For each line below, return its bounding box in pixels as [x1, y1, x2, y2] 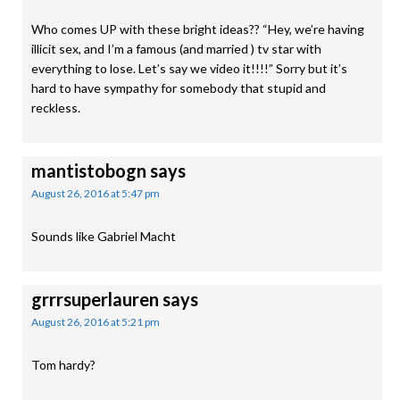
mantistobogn [31, 160, 146, 181]
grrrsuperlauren [31, 288, 159, 310]
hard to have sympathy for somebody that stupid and [31, 80, 326, 96]
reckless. [31, 100, 80, 115]
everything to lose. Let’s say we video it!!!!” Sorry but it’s [31, 61, 347, 76]
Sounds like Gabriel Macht [31, 229, 176, 244]
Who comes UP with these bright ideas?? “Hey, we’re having [31, 21, 364, 37]
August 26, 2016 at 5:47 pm [31, 187, 160, 200]
